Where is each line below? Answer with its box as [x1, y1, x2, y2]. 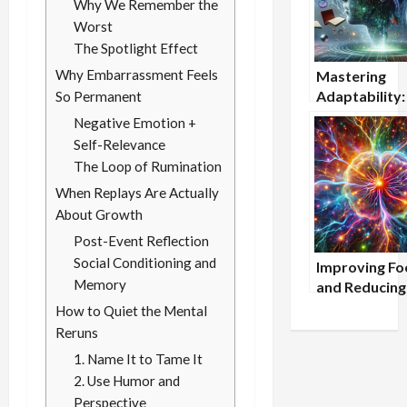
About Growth [55, 206, 143, 223]
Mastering [315, 67, 386, 85]
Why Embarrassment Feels [55, 66, 218, 84]
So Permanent [55, 88, 142, 105]
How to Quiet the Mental [55, 303, 207, 320]
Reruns [55, 324, 98, 342]
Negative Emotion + [74, 114, 196, 132]
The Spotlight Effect [74, 40, 198, 57]
